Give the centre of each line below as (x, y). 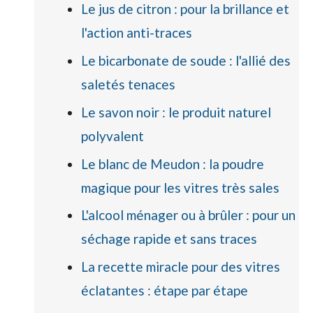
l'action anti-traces (136, 33)
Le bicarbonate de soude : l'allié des (185, 61)
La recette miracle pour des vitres (180, 266)
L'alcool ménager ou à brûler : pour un (188, 215)
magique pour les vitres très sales (180, 187)
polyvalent (112, 136)
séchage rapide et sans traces (169, 239)
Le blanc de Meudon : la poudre (172, 163)
